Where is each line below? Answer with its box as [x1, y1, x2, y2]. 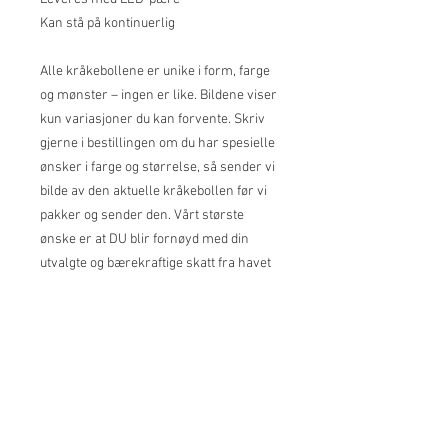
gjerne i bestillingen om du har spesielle [40, 135, 275, 153]
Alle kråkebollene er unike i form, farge [40, 63, 270, 81]
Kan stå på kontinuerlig [40, 15, 175, 33]
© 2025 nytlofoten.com [77, 382, 242, 403]
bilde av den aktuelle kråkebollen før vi [40, 183, 267, 201]
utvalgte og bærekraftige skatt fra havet [40, 255, 271, 273]
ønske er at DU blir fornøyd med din [40, 231, 249, 249]
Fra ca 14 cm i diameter [40, 303, 179, 321]
